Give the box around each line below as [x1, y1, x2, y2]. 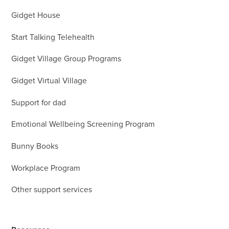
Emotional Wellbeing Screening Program [11, 121, 155, 129]
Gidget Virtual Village [11, 77, 87, 85]
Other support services [11, 186, 93, 194]
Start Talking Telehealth [11, 33, 95, 41]
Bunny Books [11, 142, 59, 150]
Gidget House [11, 12, 61, 20]
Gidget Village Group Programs [11, 55, 122, 63]
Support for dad [11, 99, 66, 107]
